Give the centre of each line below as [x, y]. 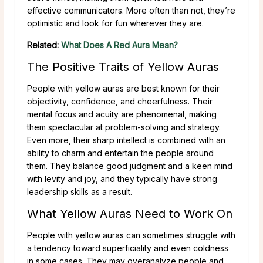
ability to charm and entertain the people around [120, 153]
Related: [44, 45]
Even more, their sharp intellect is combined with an [126, 140]
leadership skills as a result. [80, 191]
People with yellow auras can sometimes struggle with [131, 235]
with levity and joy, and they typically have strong [122, 178]
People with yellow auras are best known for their [123, 88]
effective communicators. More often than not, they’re [131, 10]
